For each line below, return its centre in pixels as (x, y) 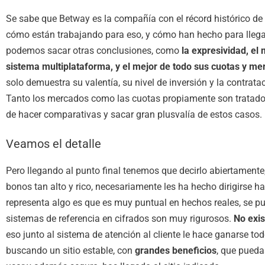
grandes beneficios (176, 250)
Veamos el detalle (54, 143)
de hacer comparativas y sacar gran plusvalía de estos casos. (134, 114)
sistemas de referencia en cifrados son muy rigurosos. (120, 218)
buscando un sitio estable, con (70, 250)
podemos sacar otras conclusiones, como (94, 50)
